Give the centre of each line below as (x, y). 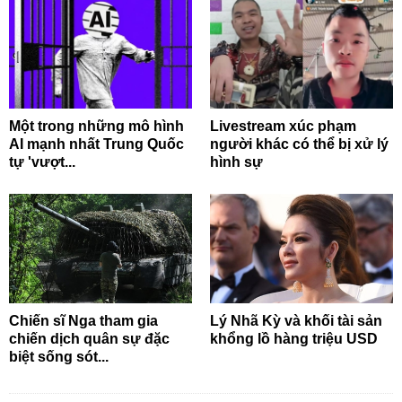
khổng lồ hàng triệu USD (294, 339)
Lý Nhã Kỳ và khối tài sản (296, 321)
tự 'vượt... (42, 162)
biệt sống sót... (59, 357)
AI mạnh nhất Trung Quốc (96, 144)
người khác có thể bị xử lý (299, 144)
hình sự (236, 162)
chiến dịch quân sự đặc (89, 339)
